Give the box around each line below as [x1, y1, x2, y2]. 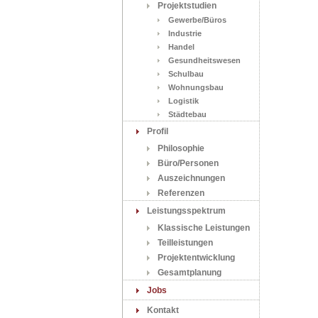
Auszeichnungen [158, 173, 225, 183]
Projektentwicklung [158, 253, 235, 263]
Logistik [168, 97, 199, 105]
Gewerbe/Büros [168, 16, 226, 24]
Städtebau [168, 110, 207, 119]
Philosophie [158, 143, 204, 153]
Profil [147, 126, 168, 136]
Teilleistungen [158, 238, 213, 248]
